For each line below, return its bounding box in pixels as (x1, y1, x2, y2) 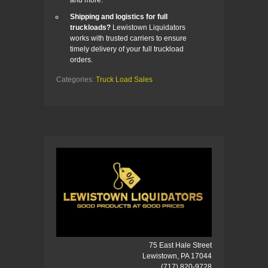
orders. (70, 55, 93, 64)
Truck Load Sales (96, 75, 153, 84)
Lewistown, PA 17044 (142, 252, 212, 261)
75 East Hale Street (149, 241, 212, 250)
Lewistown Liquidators (111, 23, 185, 32)
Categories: (56, 75, 96, 84)
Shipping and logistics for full (70, 12, 167, 21)
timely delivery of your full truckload (70, 44, 184, 53)
